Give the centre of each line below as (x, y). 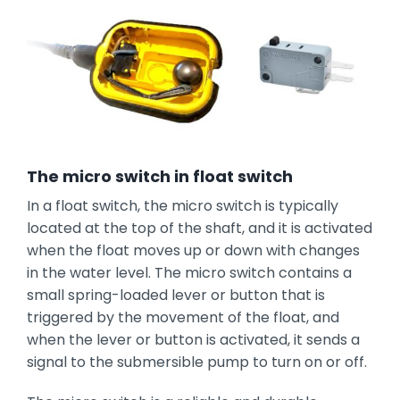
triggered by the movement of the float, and (183, 318)
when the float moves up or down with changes (193, 251)
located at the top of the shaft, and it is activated (199, 229)
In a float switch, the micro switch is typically (182, 206)
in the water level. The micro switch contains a (189, 273)
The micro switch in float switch (159, 177)
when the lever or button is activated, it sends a (193, 340)
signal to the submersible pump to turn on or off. (196, 362)
